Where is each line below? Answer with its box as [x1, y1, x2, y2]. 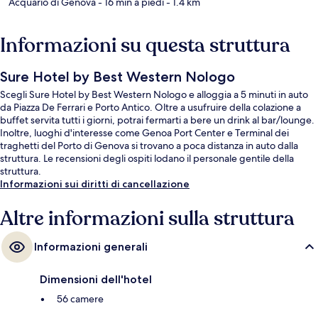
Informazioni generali [34, 240, 148, 254]
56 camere [57, 292, 104, 306]
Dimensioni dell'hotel [40, 273, 152, 287]
